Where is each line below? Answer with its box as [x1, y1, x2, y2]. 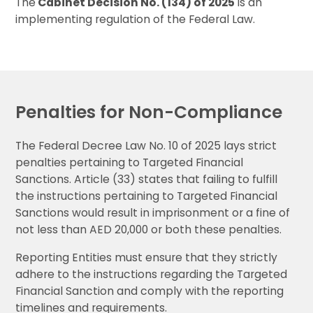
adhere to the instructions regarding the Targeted [15, 267, 288, 282]
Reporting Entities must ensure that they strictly [15, 250, 278, 265]
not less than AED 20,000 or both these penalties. [15, 222, 282, 238]
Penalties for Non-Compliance [15, 100, 285, 125]
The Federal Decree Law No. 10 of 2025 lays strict [15, 138, 277, 154]
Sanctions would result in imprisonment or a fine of [15, 205, 291, 221]
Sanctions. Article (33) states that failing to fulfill [15, 172, 278, 187]
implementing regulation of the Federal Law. [15, 12, 256, 27]
